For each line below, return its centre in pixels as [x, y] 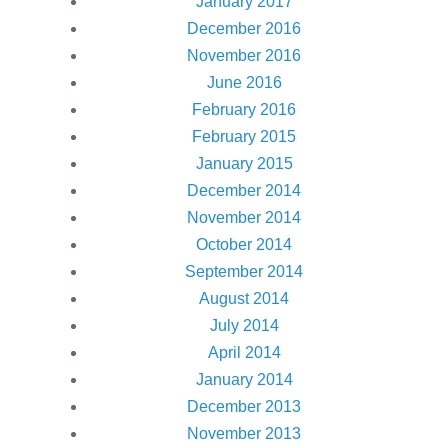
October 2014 [244, 244]
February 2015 [244, 136]
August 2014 [244, 298]
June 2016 [244, 82]
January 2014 [244, 379]
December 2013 [244, 406]
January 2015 [244, 163]
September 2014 [244, 271]
